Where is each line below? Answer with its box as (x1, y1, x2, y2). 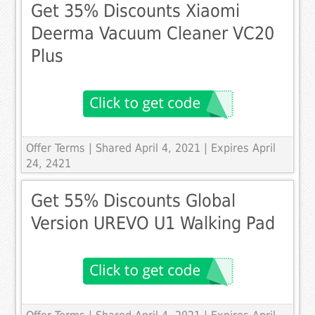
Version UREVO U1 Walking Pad (31, 213, 276, 234)
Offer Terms (26, 141, 86, 155)
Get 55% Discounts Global (31, 191, 236, 212)
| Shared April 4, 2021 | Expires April (89, 141, 276, 155)
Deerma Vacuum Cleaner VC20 (31, 23, 275, 44)
